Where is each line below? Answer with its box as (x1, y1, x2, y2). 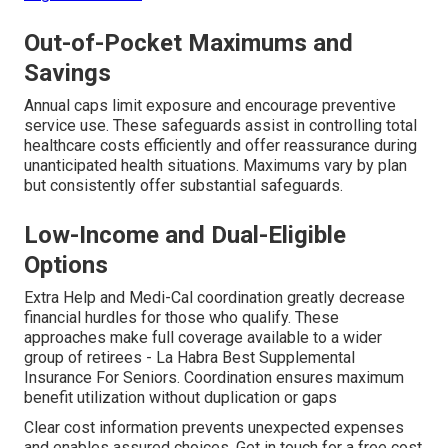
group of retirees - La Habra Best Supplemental (24, 348, 355, 368)
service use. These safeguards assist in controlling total (24, 116, 417, 136)
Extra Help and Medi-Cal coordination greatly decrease (24, 288, 405, 308)
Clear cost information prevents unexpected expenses (24, 418, 404, 438)
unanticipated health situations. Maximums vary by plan (24, 156, 407, 176)
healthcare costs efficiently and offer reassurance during (24, 136, 417, 156)
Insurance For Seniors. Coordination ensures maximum (24, 368, 404, 388)
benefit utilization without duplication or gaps (24, 388, 337, 408)
